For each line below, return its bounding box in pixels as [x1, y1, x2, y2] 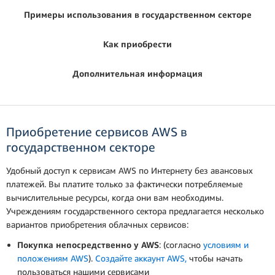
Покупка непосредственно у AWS [17, 239, 159, 250]
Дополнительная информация [72, 68, 203, 79]
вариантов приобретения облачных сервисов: [6, 219, 188, 230]
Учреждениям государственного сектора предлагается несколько [6, 205, 264, 216]
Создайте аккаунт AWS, [95, 252, 187, 263]
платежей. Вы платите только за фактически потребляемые [6, 178, 242, 189]
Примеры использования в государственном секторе [23, 9, 252, 20]
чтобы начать [187, 252, 242, 263]
